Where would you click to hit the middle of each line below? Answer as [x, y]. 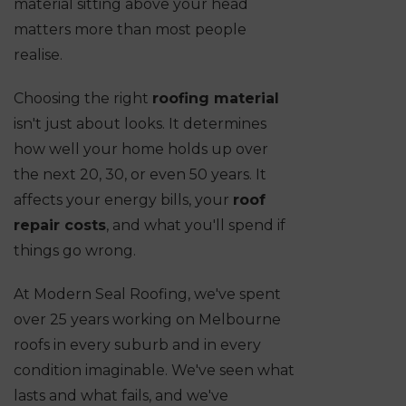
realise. [38, 55]
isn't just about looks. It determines [140, 124]
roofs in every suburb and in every [137, 345]
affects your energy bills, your [123, 200]
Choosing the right [83, 99]
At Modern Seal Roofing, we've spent [147, 295]
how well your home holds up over [141, 150]
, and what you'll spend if [196, 226]
